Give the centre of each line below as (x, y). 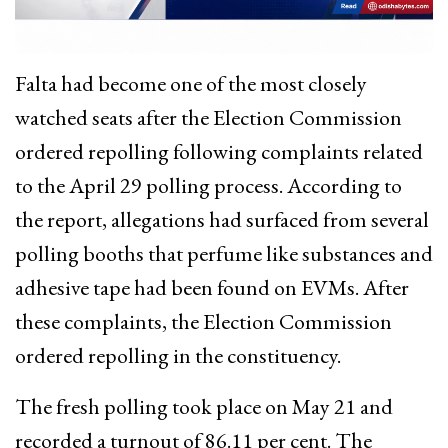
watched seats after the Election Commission (208, 117)
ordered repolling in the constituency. (178, 355)
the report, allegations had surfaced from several (222, 219)
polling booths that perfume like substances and (224, 253)
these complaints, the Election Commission (203, 321)
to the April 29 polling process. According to (208, 185)
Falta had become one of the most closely (191, 83)
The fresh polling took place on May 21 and (204, 406)
